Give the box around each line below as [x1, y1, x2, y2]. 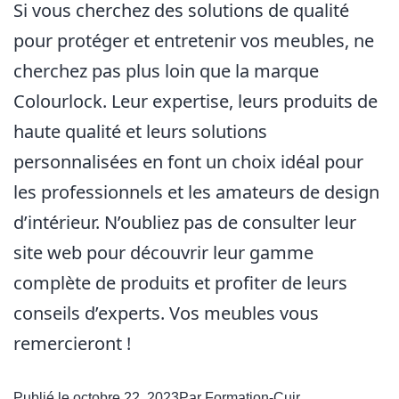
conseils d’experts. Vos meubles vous [13, 301, 319, 325]
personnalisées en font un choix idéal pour [13, 150, 363, 174]
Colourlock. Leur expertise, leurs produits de [13, 89, 378, 113]
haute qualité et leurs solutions [13, 119, 267, 143]
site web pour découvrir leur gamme [13, 240, 313, 265]
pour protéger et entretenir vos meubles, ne [13, 28, 374, 53]
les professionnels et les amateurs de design [13, 180, 379, 204]
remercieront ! [13, 331, 131, 355]
